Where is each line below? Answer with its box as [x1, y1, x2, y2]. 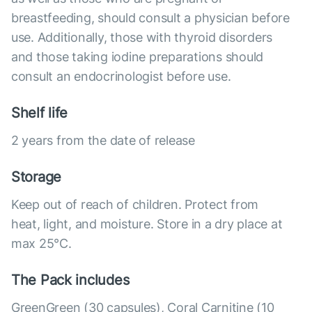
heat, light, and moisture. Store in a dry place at [11, 217, 283, 232]
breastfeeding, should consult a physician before [11, 10, 290, 26]
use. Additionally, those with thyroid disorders [11, 30, 273, 45]
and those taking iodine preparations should [11, 49, 264, 65]
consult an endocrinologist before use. [11, 69, 231, 84]
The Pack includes [11, 272, 130, 289]
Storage [11, 169, 62, 186]
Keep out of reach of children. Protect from [11, 197, 259, 212]
